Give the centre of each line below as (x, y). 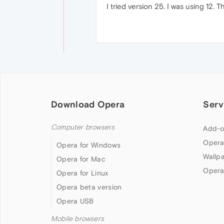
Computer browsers (83, 127)
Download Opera (88, 104)
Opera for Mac (81, 159)
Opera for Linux (82, 173)
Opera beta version (89, 187)
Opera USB (75, 201)
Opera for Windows (89, 145)
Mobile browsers (77, 218)
